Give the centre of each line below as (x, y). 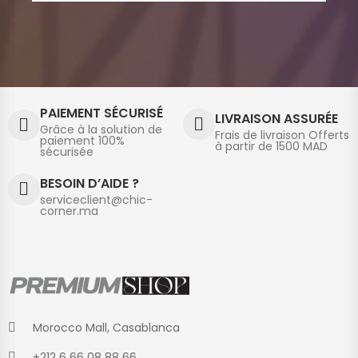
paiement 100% (82, 141)
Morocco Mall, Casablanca (106, 327)
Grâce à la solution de (101, 129)
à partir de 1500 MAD (271, 146)
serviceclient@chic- (96, 200)
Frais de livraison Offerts (282, 135)
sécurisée (66, 152)
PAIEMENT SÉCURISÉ (101, 113)
